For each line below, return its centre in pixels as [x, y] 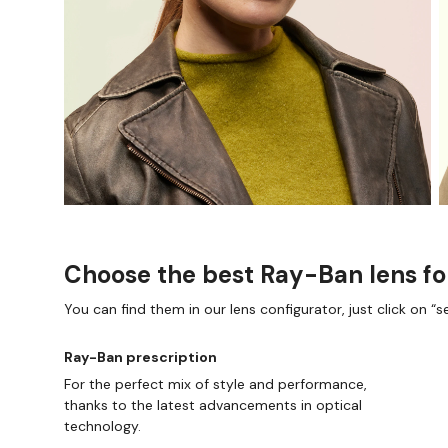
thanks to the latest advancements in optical [213, 405]
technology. [102, 426]
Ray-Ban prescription [140, 357]
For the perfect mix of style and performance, [215, 384]
